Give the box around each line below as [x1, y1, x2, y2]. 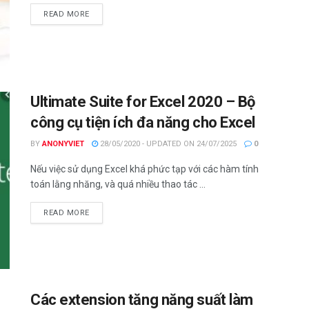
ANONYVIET [42, 139, 84, 148]
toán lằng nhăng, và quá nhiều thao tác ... [30, 178, 206, 190]
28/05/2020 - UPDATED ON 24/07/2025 [98, 139, 237, 148]
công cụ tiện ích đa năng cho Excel [30, 113, 256, 131]
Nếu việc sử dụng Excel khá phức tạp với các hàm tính [30, 163, 259, 175]
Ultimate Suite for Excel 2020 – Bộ [30, 92, 256, 110]
